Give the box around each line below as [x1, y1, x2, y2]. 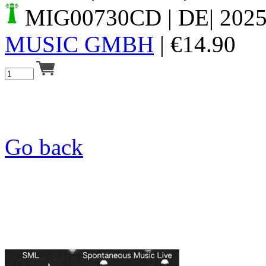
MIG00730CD [25, 4, 161, 30]
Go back [5, 134, 83, 160]
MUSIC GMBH [5, 31, 154, 57]
